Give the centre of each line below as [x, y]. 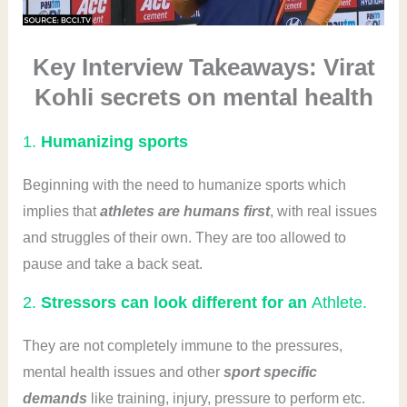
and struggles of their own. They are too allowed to [184, 238]
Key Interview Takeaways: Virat [203, 68]
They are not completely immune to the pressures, [182, 346]
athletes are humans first [184, 212]
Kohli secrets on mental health [203, 98]
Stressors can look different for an [176, 303]
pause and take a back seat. [114, 264]
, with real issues [323, 212]
